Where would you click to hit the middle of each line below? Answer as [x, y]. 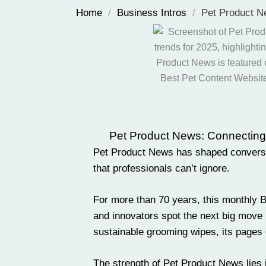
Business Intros [152, 13]
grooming [167, 232]
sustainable [120, 232]
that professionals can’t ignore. [161, 168]
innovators [135, 216]
